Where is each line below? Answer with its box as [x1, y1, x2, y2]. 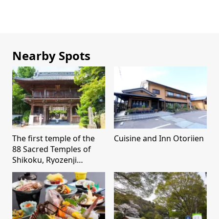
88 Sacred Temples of [12, 143, 91, 154]
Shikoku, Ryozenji [12, 154, 77, 165]
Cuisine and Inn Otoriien [114, 132, 204, 144]
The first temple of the [12, 132, 95, 144]
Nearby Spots [12, 47, 90, 64]
